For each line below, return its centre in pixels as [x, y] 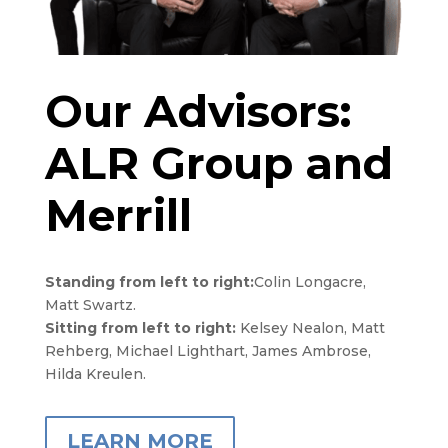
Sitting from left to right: [142, 327]
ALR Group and [218, 162]
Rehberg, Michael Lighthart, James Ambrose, [207, 350]
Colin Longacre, [309, 281]
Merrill [118, 214]
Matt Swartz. [90, 304]
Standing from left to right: [149, 281]
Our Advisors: [198, 110]
